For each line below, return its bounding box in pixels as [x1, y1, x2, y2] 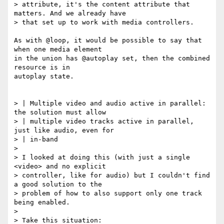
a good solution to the [14, 180, 102, 188]
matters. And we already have [14, 9, 126, 17]
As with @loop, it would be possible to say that [14, 36, 202, 44]
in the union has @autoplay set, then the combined [14, 54, 210, 62]
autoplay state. [14, 72, 74, 80]
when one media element [14, 45, 102, 53]
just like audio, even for [14, 126, 114, 134]
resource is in [14, 63, 70, 71]
